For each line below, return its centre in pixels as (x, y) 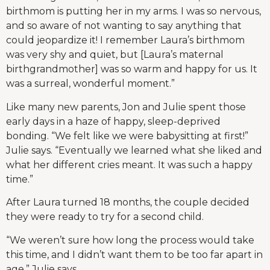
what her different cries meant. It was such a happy (129, 165)
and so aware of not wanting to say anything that (124, 26)
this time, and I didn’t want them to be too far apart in (134, 254)
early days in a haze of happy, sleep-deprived (113, 121)
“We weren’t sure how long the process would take (130, 240)
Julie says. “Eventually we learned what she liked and (134, 150)
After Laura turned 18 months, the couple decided (128, 202)
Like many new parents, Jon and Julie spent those (126, 107)
